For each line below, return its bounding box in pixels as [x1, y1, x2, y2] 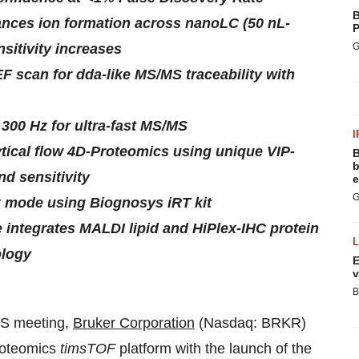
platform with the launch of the [119, 341, 312, 357]
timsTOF [60, 341, 119, 357]
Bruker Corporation [73, 315, 195, 331]
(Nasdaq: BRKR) [195, 315, 306, 331]
